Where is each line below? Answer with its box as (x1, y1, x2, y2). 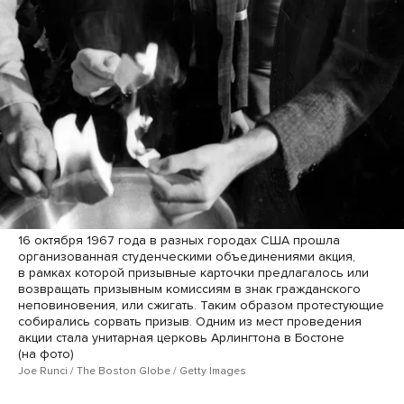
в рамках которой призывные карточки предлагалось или (18, 265, 369, 281)
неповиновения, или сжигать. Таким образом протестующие (18, 298, 384, 314)
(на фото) (18, 346, 74, 363)
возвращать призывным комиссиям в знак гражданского (18, 281, 361, 298)
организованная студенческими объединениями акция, (18, 249, 355, 265)
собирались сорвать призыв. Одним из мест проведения (18, 314, 362, 330)
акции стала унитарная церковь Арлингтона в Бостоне (18, 330, 344, 346)
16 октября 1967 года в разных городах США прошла (18, 233, 340, 249)
